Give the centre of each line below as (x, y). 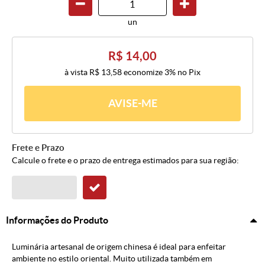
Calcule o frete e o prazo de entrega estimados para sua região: (125, 161)
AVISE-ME (132, 104)
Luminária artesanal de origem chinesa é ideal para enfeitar (119, 247)
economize (143, 72)
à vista (77, 72)
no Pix (189, 72)
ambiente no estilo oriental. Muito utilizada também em (112, 259)
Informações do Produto (57, 220)
